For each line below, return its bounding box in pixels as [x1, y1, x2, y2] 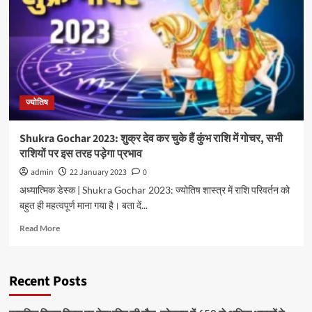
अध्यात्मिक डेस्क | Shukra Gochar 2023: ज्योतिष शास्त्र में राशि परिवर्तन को [19, 184, 290, 196]
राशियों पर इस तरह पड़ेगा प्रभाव [19, 146, 142, 162]
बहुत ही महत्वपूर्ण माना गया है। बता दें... [19, 199, 148, 211]
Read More [19, 223, 60, 233]
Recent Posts [8, 272, 87, 291]
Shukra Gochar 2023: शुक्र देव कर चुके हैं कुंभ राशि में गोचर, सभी [19, 131, 283, 146]
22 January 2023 [69, 166, 127, 178]
